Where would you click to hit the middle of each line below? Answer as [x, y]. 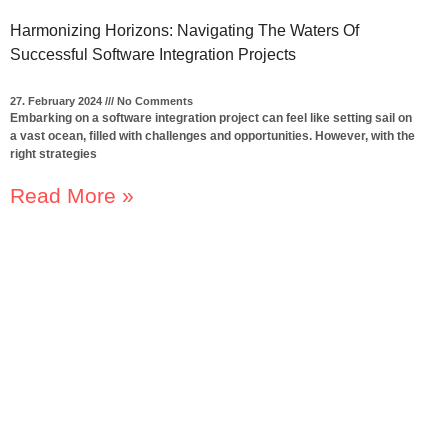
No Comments [153, 100]
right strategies [53, 153]
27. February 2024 [57, 100]
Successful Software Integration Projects [152, 54]
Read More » [71, 195]
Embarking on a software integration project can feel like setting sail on [210, 117]
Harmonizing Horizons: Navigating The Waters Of [184, 30]
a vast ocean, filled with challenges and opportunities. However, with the [212, 135]
